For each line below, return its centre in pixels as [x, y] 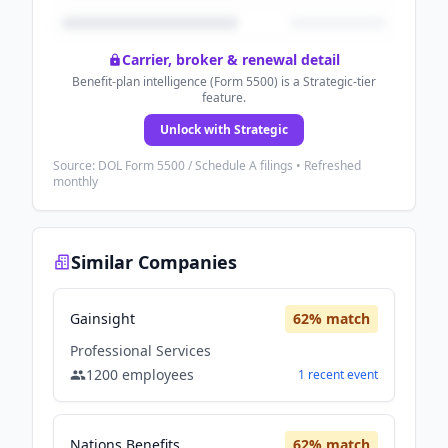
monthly [75, 181]
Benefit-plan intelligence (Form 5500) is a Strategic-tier [224, 81]
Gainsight [102, 318]
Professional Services [140, 350]
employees [156, 374]
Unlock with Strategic [224, 129]
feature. [224, 97]
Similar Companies [154, 262]
